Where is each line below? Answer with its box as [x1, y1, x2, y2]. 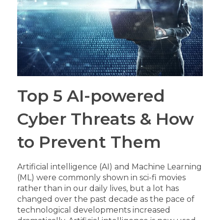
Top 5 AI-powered [17, 85, 165, 106]
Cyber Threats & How [17, 108, 194, 129]
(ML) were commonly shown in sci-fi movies [17, 172, 186, 182]
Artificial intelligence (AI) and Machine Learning [17, 162, 202, 171]
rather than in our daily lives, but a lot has [17, 183, 179, 193]
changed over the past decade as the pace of [17, 194, 194, 204]
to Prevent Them [17, 131, 161, 152]
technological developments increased [17, 205, 170, 215]
